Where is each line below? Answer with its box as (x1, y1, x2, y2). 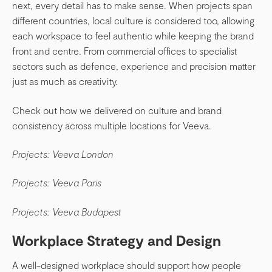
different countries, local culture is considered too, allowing (12, 15, 254, 27)
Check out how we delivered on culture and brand (12, 104, 222, 116)
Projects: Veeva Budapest (12, 205, 121, 217)
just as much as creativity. (12, 75, 118, 87)
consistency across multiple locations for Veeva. (12, 119, 211, 131)
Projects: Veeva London (12, 148, 114, 160)
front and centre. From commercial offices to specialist (12, 45, 237, 57)
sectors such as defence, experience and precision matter (12, 60, 256, 72)
